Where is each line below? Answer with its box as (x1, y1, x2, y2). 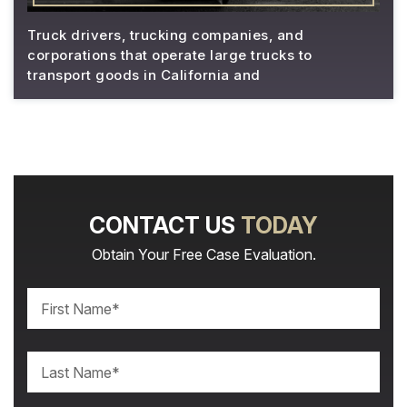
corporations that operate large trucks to (27, 46, 313, 64)
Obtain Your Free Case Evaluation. (91, 245, 316, 263)
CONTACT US (89, 212, 241, 239)
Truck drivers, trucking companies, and (27, 26, 303, 44)
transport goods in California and (27, 66, 261, 84)
